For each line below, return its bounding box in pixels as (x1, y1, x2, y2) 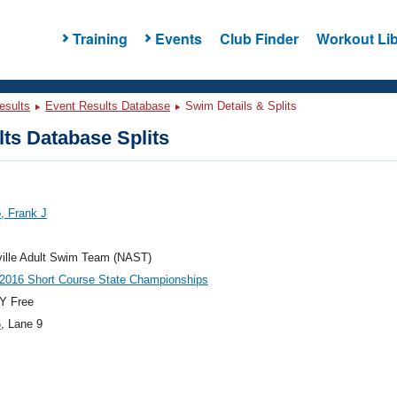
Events (154, 27, 202, 49)
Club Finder (219, 27, 299, 49)
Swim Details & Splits (182, 99, 297, 113)
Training (72, 27, 128, 49)
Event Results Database (45, 99, 170, 113)
